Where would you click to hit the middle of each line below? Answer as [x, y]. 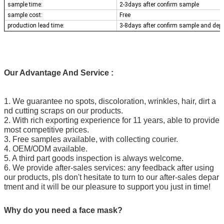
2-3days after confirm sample [161, 5]
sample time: [25, 5]
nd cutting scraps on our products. [63, 111]
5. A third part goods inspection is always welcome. [94, 158]
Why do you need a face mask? [63, 210]
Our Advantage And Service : [59, 73]
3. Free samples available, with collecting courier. [91, 139]
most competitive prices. [46, 130]
